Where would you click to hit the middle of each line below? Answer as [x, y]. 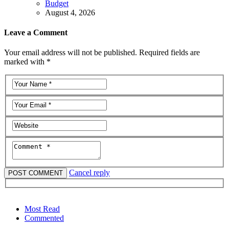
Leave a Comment [36, 33]
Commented [44, 218]
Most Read [42, 209]
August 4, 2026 [70, 12]
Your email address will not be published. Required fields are [102, 53]
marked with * [27, 62]
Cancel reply [89, 172]
